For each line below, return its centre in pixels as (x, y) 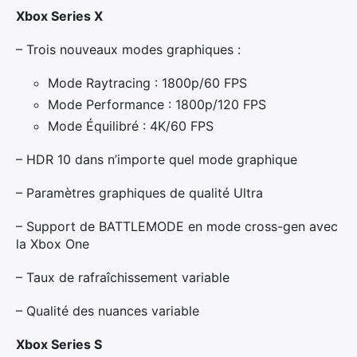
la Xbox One (53, 244)
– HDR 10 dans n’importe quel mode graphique (157, 159)
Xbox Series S (59, 344)
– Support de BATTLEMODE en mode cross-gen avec (177, 226)
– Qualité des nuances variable (108, 311)
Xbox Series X (59, 16)
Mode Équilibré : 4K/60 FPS (131, 126)
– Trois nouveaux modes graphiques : (128, 49)
